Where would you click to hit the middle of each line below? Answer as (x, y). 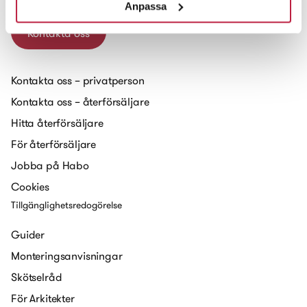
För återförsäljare (54, 144)
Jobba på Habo (50, 165)
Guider (28, 234)
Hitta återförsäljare (57, 123)
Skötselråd (37, 277)
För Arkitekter (43, 298)
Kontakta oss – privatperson (78, 80)
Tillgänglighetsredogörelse (66, 205)
